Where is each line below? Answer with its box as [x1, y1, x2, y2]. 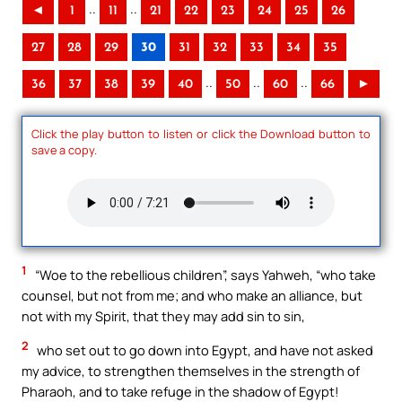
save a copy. [31, 141, 97, 158]
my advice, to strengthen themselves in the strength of [22, 361, 360, 380]
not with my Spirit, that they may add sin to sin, [22, 307, 305, 326]
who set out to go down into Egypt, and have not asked [34, 340, 373, 359]
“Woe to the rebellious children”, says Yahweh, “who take [32, 266, 376, 284]
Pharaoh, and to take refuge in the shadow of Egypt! [22, 381, 339, 400]
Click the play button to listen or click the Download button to [31, 125, 371, 142]
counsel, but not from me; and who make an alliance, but [22, 286, 363, 305]
